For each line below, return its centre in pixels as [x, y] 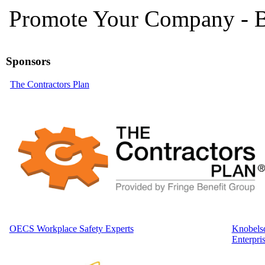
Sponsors [28, 61]
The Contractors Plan [49, 84]
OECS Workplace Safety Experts [71, 228]
